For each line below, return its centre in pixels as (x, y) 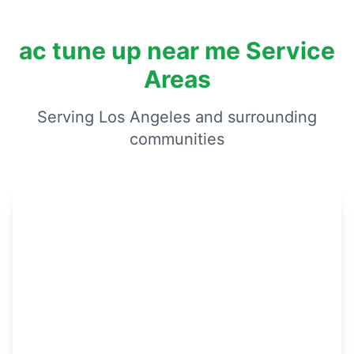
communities (177, 139)
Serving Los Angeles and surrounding (177, 117)
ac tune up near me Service (177, 51)
